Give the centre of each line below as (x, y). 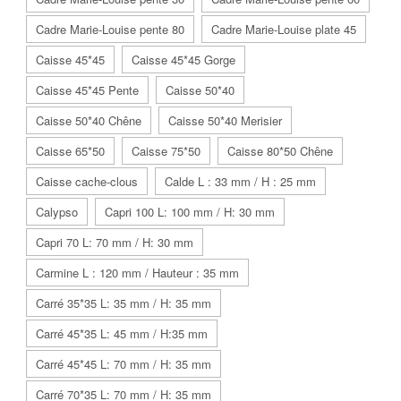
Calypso (57, 212)
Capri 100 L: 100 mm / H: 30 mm (190, 212)
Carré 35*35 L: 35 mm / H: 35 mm (124, 303)
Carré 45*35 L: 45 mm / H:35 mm (122, 333)
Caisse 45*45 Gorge (183, 60)
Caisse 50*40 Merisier (225, 120)
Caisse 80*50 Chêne (280, 151)
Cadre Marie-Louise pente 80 (110, 29)
